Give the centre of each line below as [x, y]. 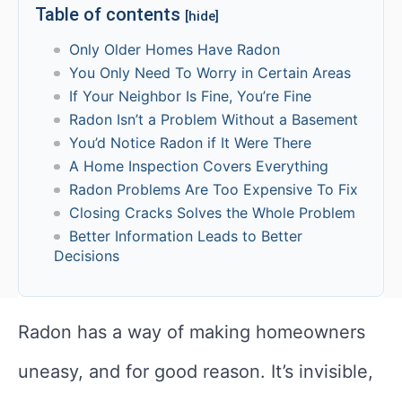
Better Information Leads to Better [185, 236]
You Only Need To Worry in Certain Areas [210, 73]
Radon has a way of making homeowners [192, 332]
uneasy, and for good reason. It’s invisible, [196, 372]
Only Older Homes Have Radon [174, 50]
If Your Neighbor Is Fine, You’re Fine [190, 96]
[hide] [202, 17]
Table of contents [110, 15]
